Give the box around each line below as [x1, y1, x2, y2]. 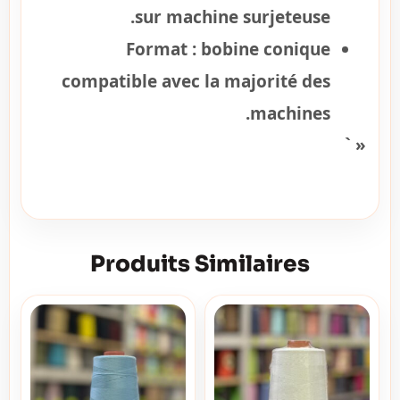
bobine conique [196, 37, 330, 61]
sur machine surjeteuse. [135, 4, 330, 29]
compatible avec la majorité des [62, 69, 330, 93]
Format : [126, 37, 196, 61]
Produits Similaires [90, 250, 310, 279]
